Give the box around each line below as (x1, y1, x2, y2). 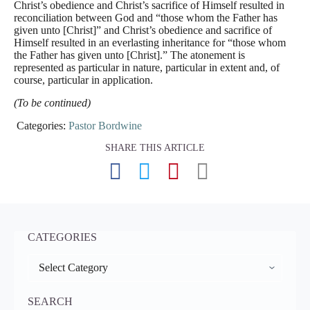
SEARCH (28, 295, 73, 307)
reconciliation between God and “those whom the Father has (14, 12, 277, 24)
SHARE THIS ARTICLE (105, 143, 205, 153)
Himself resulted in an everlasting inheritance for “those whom (14, 37, 286, 48)
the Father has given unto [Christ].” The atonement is (14, 49, 245, 61)
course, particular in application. (14, 74, 153, 86)
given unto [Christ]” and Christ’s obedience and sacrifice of (14, 24, 272, 36)
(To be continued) (14, 97, 91, 109)
